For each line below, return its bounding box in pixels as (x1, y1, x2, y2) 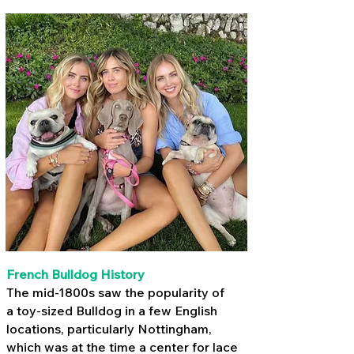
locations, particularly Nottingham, (6, 321, 212, 337)
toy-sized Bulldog (17, 303, 122, 318)
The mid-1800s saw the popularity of (6, 284, 224, 300)
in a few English (122, 303, 217, 318)
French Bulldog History (6, 266, 145, 282)
